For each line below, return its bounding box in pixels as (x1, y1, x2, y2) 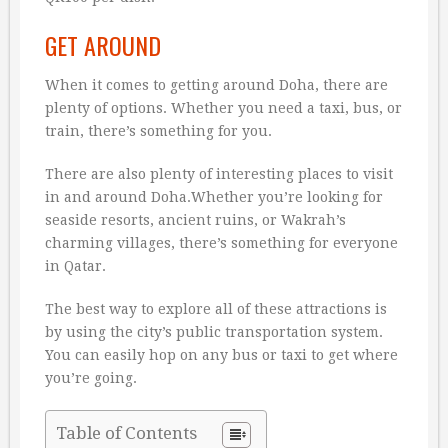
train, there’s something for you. (45, 123, 272, 140)
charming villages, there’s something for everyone (45, 235, 398, 252)
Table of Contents (56, 423, 197, 444)
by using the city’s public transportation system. (45, 324, 383, 341)
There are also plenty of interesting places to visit (45, 166, 393, 183)
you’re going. (45, 370, 137, 387)
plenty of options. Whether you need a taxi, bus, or (45, 100, 402, 117)
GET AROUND (45, 27, 161, 64)
